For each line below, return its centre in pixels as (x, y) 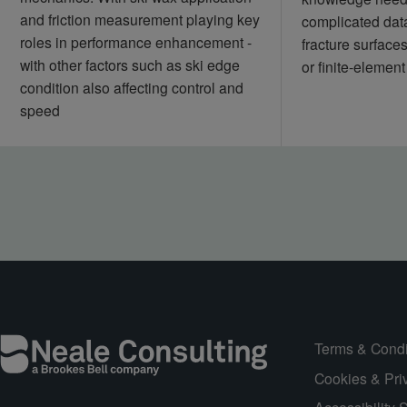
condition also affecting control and (131, 87)
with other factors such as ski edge (129, 64)
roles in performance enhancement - (135, 41)
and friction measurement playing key (139, 19)
